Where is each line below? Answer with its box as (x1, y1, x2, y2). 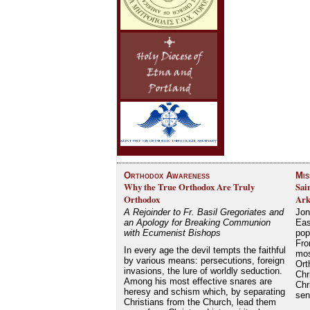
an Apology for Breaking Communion (123, 217, 271, 228)
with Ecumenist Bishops (123, 227, 221, 238)
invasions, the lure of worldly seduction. (123, 265, 282, 276)
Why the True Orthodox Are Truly (123, 180, 255, 193)
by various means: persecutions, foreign (123, 255, 284, 266)
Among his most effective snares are (123, 275, 272, 286)
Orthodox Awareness (123, 170, 210, 181)
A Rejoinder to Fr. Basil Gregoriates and (123, 206, 284, 217)
